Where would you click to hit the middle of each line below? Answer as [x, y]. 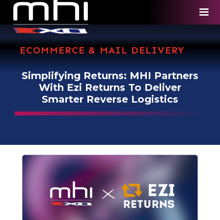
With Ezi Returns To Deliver [110, 87]
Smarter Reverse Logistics [110, 99]
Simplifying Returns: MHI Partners [110, 76]
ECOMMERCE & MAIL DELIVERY [102, 50]
